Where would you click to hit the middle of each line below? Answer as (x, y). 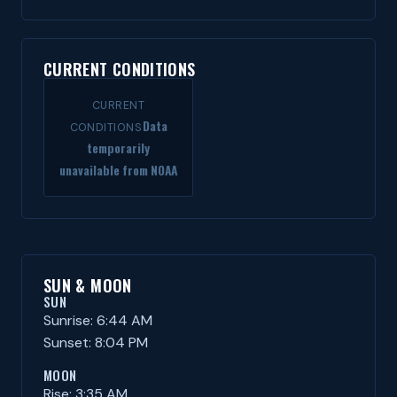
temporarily (118, 148)
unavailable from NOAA (118, 170)
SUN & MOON (88, 285)
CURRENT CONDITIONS (120, 69)
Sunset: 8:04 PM (96, 343)
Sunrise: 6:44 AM (98, 320)
